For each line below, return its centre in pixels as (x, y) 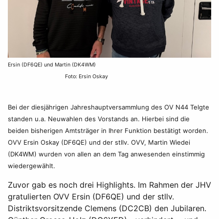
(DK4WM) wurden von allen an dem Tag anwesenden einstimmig (106, 154)
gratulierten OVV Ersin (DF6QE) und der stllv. (91, 197)
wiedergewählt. (33, 166)
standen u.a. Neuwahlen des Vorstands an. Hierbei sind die (99, 119)
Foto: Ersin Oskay (58, 77)
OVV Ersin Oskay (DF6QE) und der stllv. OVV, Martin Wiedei (99, 142)
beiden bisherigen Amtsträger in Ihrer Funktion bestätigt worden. (108, 131)
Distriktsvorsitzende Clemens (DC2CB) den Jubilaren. (108, 208)
